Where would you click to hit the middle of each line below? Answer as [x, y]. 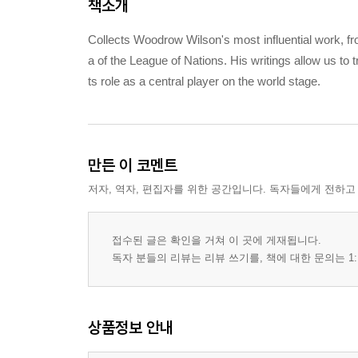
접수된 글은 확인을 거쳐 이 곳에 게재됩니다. [217, 240]
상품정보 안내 [131, 327]
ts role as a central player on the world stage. [204, 81]
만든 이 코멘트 [133, 165]
